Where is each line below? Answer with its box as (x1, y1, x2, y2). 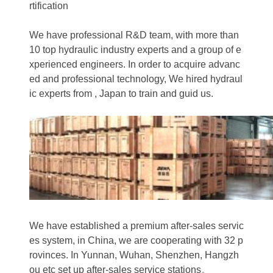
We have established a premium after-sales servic (29, 221, 244, 231)
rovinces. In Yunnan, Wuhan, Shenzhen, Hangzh (29, 250, 239, 260)
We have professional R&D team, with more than (29, 30, 239, 40)
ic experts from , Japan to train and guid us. (29, 88, 213, 99)
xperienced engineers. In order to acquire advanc (29, 59, 240, 69)
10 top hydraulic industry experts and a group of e (29, 44, 241, 55)
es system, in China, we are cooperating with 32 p (29, 235, 243, 246)
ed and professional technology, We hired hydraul (29, 74, 243, 84)
